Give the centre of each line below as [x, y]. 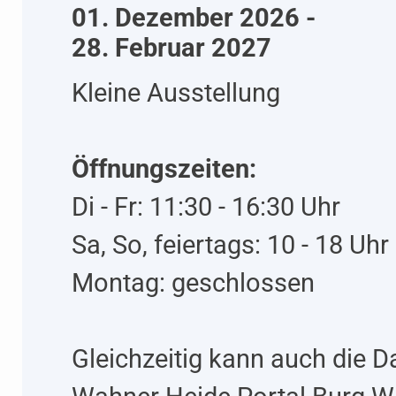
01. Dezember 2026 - [194, 18]
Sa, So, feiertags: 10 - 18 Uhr [231, 245]
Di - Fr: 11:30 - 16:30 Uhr [206, 207]
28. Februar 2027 [172, 48]
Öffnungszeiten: [164, 169]
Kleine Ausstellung [176, 93]
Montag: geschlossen [194, 283]
